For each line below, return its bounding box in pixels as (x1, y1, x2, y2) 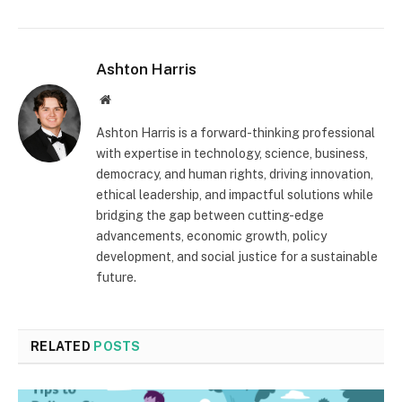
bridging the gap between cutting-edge (96, 208, 324, 223)
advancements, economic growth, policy (96, 229, 327, 244)
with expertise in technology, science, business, (96, 146, 368, 162)
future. (96, 270, 136, 285)
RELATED (31, 339, 94, 354)
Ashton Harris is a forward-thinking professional (96, 126, 375, 141)
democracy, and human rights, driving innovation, (96, 167, 373, 182)
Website (109, 92, 150, 106)
